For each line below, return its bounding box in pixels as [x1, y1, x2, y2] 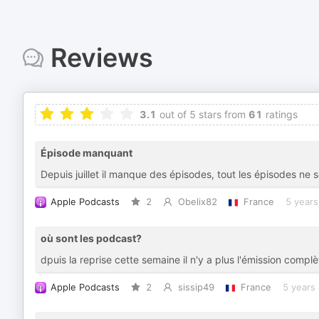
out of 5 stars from [157, 108, 246, 120]
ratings [263, 108, 298, 120]
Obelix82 [177, 197, 217, 207]
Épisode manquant [41, 147, 132, 159]
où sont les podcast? [41, 232, 142, 244]
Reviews [50, 42, 153, 73]
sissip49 [177, 282, 214, 293]
